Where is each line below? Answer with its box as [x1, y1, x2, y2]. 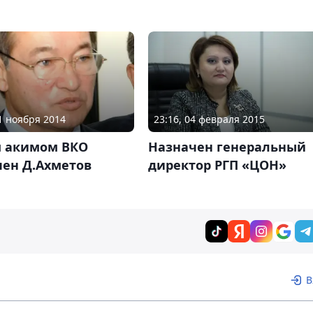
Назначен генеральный [147, 138, 306, 156]
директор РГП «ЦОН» [147, 156, 286, 174]
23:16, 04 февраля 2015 [153, 112, 265, 126]
